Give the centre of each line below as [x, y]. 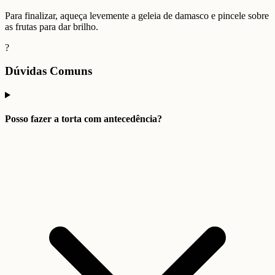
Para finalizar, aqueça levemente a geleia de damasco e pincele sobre [137, 15]
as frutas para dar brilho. [52, 26]
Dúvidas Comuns [48, 71]
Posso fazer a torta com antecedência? [83, 119]
